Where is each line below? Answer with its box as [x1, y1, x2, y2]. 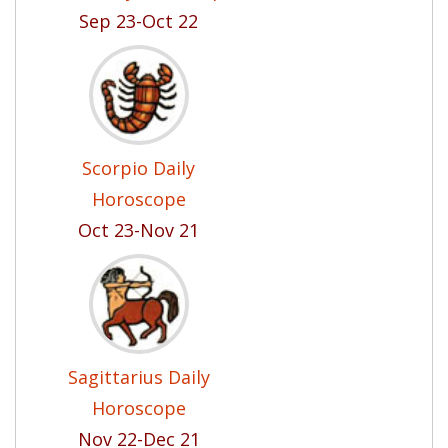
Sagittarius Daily [67, 365, 210, 389]
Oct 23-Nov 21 [78, 218, 199, 242]
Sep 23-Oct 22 [79, 9, 198, 33]
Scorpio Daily [82, 156, 195, 180]
